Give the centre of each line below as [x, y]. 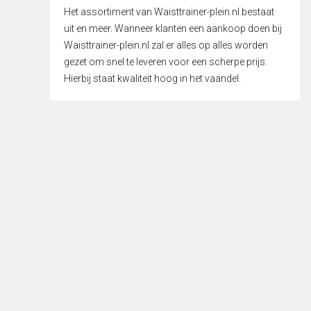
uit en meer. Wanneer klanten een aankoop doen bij [173, 28]
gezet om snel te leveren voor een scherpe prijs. [166, 61]
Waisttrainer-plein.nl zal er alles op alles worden [166, 45]
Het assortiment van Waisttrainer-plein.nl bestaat [169, 11]
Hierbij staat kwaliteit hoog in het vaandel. [152, 78]
